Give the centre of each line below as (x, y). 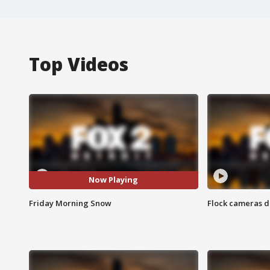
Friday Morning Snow (70, 203)
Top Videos (79, 64)
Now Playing (114, 180)
